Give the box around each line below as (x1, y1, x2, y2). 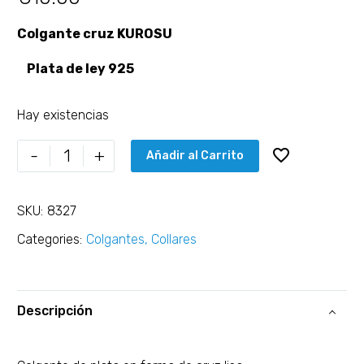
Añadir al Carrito (146, 148, 244, 162)
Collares (151, 231, 197, 247)
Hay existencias (17, 107, 109, 123)
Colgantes (86, 231, 145, 247)
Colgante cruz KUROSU (17, 26, 172, 41)
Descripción (17, 303, 93, 319)
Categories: (17, 231, 82, 247)
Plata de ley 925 (17, 60, 134, 76)
